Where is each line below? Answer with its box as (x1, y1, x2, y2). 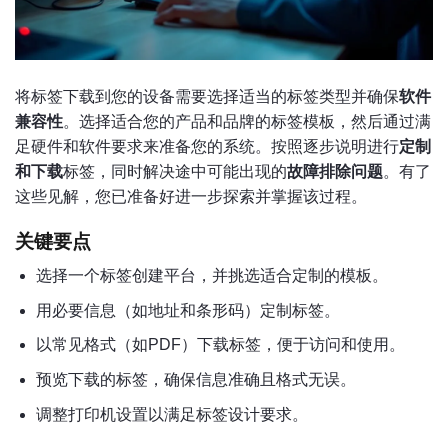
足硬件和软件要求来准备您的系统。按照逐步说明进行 (15, 137, 399, 155)
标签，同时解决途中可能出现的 (63, 162, 287, 180)
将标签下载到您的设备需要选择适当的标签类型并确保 (15, 87, 399, 105)
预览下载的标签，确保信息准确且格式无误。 (35, 370, 356, 388)
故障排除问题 (287, 162, 383, 180)
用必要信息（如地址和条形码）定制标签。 (35, 301, 340, 319)
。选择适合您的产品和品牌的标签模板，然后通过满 (63, 112, 431, 130)
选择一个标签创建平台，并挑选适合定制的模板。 (35, 267, 388, 285)
